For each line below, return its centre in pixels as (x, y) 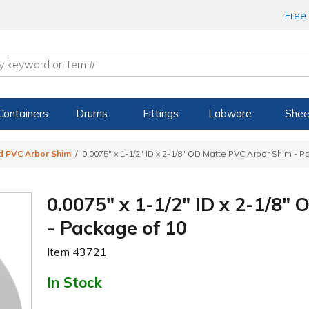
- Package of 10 (117, 227)
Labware (230, 113)
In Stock (75, 282)
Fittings (161, 113)
